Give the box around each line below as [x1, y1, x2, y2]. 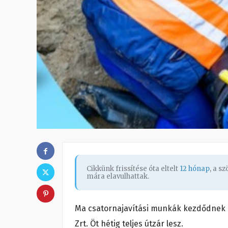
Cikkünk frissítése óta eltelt [87, 164, 180, 174]
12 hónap [180, 164, 210, 174]
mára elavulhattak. [87, 172, 149, 181]
